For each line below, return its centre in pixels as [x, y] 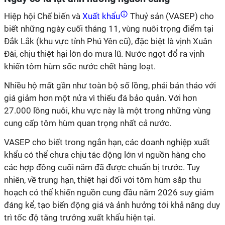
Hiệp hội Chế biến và [42, 16]
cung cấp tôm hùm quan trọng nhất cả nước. [88, 123]
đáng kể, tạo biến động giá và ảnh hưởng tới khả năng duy [112, 205]
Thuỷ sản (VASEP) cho [171, 16]
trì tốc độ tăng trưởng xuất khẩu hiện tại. [80, 217]
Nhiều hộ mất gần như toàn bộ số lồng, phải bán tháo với [110, 85]
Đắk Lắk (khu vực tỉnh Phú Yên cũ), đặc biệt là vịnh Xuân [108, 41]
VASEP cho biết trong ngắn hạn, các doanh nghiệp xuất [107, 142]
